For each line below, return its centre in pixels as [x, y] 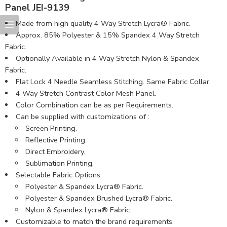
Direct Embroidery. [55, 151]
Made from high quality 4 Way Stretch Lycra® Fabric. [103, 23]
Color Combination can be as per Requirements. [94, 105]
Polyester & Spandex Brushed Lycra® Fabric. [99, 198]
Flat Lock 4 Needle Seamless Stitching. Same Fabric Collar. [113, 81]
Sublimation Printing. [60, 163]
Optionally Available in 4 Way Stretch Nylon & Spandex [107, 58]
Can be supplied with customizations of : [82, 116]
